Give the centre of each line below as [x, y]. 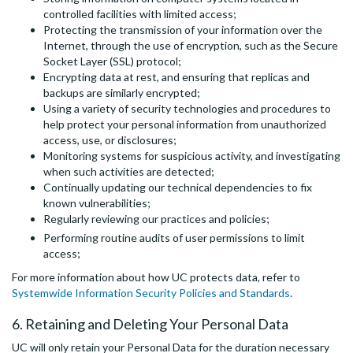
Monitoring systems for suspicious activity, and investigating [192, 156]
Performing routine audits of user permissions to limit [174, 238]
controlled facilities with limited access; [140, 14]
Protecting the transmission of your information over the [183, 30]
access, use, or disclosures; [110, 140]
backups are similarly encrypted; [122, 93]
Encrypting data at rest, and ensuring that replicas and [176, 77]
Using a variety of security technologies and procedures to [187, 109]
